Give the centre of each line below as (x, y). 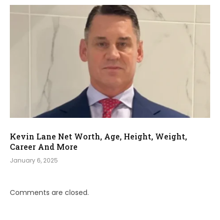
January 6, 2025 (34, 160)
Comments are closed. (49, 192)
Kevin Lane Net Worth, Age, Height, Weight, (98, 136)
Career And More (44, 146)
